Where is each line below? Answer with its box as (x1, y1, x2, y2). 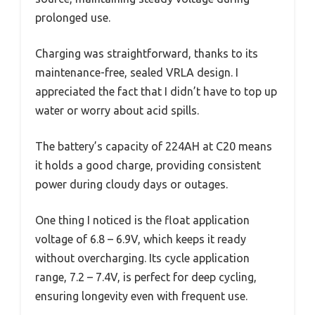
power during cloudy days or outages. (35, 178, 228, 191)
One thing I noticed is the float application (35, 214, 250, 227)
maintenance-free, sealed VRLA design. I (35, 66, 238, 79)
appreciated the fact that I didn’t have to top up (35, 85, 277, 98)
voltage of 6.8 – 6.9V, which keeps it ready (35, 233, 246, 246)
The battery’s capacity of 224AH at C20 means (35, 140, 272, 153)
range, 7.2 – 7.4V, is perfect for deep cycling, (35, 271, 257, 284)
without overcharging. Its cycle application (35, 252, 250, 265)
